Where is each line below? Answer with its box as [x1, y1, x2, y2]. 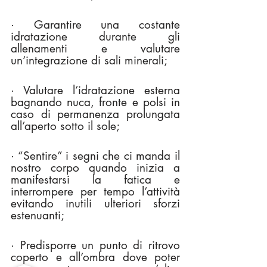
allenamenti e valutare [11, 41, 180, 57]
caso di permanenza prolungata [11, 107, 180, 122]
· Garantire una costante [11, 17, 180, 33]
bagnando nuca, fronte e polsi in [11, 95, 180, 110]
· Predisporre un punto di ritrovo [11, 238, 180, 253]
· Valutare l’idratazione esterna [11, 83, 180, 98]
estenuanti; [11, 208, 64, 223]
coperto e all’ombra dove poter [11, 250, 180, 265]
